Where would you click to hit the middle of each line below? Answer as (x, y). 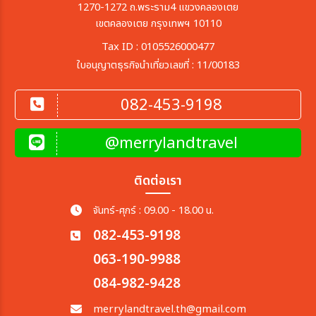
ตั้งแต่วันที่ (48, 128)
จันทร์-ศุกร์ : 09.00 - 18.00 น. (153, 211)
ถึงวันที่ (41, 177)
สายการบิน (50, 78)
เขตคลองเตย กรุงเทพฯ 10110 (158, 24)
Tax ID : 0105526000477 (158, 47)
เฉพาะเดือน (50, 236)
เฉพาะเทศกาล (56, 286)
